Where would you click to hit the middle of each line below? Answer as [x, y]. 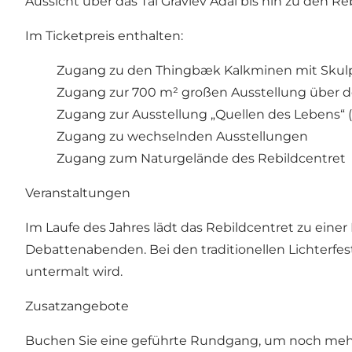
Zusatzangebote [77, 306]
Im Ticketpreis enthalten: [104, 36]
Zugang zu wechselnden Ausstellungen [182, 137]
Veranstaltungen [78, 193]
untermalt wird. [74, 272]
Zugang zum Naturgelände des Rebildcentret [201, 159]
